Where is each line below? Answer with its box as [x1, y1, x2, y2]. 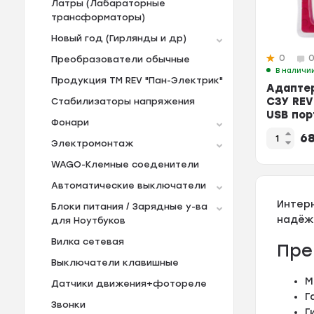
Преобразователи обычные [50, 54, 190, 65]
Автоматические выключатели [50, 180, 206, 191]
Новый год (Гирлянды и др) [50, 33, 186, 44]
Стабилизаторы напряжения [50, 96, 195, 107]
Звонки [50, 299, 86, 310]
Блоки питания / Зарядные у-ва [50, 201, 207, 212]
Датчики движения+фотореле [50, 278, 207, 289]
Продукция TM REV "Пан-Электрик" [50, 75, 223, 86]
